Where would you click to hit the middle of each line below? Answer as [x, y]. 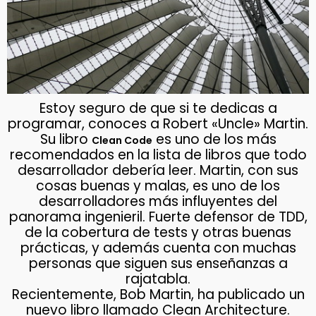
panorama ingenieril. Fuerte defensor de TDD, [158, 217]
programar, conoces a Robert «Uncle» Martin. [158, 124]
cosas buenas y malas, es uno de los [158, 186]
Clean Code [122, 141]
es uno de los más [214, 140]
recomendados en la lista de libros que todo [158, 155]
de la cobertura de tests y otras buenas [158, 233]
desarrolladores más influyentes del [158, 202]
